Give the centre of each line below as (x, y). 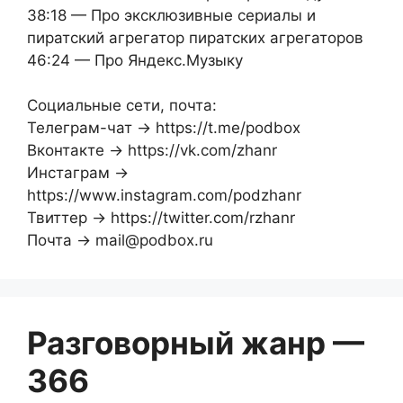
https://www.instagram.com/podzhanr (164, 196)
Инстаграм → (78, 173)
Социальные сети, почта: (122, 106)
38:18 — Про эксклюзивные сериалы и (171, 15)
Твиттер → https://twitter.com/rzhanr (161, 218)
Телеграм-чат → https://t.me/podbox (164, 128)
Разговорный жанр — (196, 343)
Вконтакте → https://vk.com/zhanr (152, 151)
